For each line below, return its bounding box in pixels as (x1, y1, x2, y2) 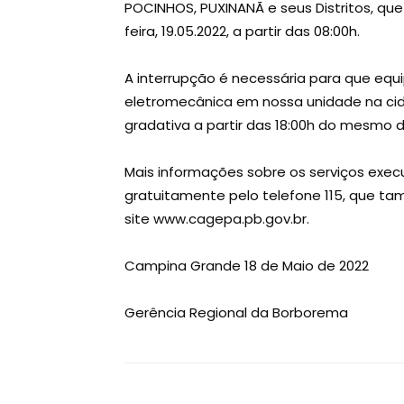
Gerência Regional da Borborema (124, 303, 348, 322)
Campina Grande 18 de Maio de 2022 (124, 256, 369, 275)
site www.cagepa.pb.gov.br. (124, 209, 309, 228)
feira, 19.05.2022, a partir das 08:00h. (124, 22, 360, 41)
